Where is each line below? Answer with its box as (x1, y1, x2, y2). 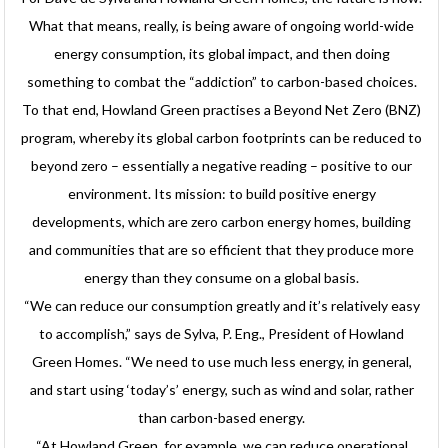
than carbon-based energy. (138, 409, 306, 427)
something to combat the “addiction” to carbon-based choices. (26, 73, 417, 91)
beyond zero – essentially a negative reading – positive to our (31, 157, 413, 175)
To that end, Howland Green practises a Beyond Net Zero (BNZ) (22, 101, 422, 119)
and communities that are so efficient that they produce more (29, 241, 415, 259)
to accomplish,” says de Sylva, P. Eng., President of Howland (39, 325, 405, 343)
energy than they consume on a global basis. (84, 269, 360, 287)
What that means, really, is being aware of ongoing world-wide (29, 17, 415, 35)
